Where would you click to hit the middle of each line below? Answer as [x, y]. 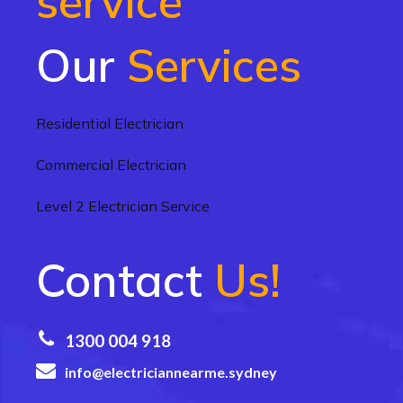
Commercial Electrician [111, 165]
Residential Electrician [110, 124]
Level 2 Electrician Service [123, 206]
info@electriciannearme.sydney [171, 372]
